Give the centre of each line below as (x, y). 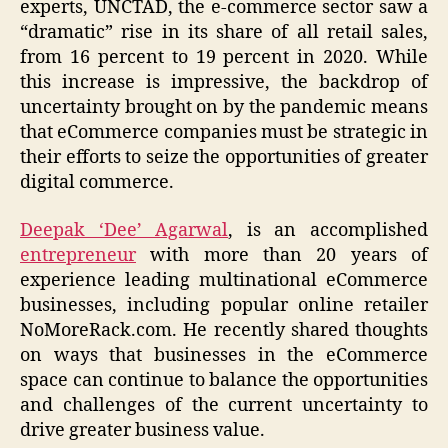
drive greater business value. (142, 430)
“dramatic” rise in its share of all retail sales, (224, 33)
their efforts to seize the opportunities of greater (224, 158)
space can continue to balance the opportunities (224, 380)
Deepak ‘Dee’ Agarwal (124, 230)
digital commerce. (97, 183)
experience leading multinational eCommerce (224, 280)
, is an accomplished (328, 230)
